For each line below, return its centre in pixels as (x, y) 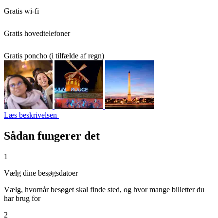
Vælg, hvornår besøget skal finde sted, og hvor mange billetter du (104, 189)
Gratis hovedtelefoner (37, 33)
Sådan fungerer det (52, 136)
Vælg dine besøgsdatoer (41, 173)
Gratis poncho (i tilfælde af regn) (54, 56)
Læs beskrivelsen (31, 115)
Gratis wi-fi (21, 11)
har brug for (22, 198)
